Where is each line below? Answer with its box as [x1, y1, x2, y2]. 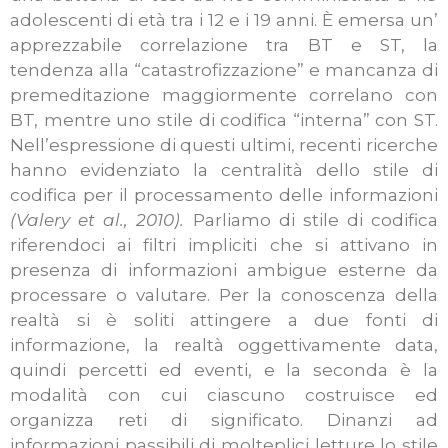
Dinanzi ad [303, 410, 438, 431]
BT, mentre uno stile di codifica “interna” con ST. [10, 110, 438, 131]
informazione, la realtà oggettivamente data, [10, 335, 438, 356]
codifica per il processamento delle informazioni [10, 185, 438, 206]
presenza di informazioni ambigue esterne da [10, 260, 438, 281]
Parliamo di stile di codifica [184, 210, 438, 231]
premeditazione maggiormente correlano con [10, 85, 438, 106]
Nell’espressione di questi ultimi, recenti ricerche [10, 135, 438, 156]
